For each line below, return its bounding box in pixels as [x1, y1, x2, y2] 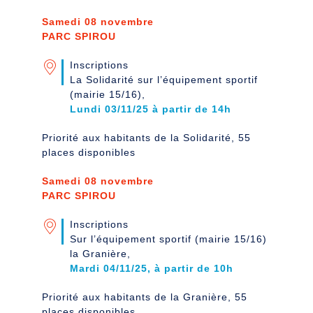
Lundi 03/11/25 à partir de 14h [70, 103, 231, 115]
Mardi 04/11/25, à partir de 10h [70, 262, 233, 274]
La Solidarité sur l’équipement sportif [70, 73, 258, 85]
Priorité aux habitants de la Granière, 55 [42, 291, 247, 303]
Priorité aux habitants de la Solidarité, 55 [42, 131, 251, 143]
